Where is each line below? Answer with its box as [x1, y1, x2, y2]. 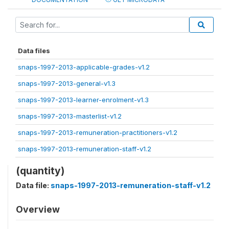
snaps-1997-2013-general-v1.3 [18, 79, 116, 87]
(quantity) [16, 165, 64, 177]
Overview [16, 204, 60, 215]
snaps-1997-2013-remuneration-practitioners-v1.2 [18, 128, 177, 136]
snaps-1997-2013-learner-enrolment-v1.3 [18, 96, 149, 104]
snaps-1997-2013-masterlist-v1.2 [18, 112, 122, 120]
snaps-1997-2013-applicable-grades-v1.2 [18, 63, 150, 71]
